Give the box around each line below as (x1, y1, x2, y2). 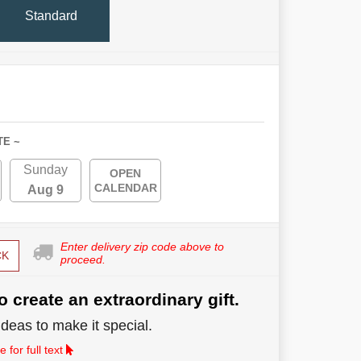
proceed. (60, 253, 106, 267)
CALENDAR (93, 181, 157, 195)
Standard (25, 8, 77, 23)
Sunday (23, 163, 68, 177)
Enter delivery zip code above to (60, 240, 224, 254)
